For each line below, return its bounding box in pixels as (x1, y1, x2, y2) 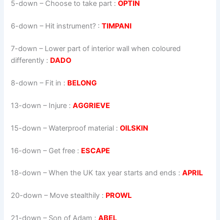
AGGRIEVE (73, 101, 110, 110)
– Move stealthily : (42, 191, 106, 200)
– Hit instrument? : (38, 22, 102, 31)
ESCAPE (81, 146, 110, 155)
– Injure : (41, 101, 73, 110)
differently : (11, 56, 51, 65)
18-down (11, 168, 42, 178)
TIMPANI (102, 22, 132, 31)
